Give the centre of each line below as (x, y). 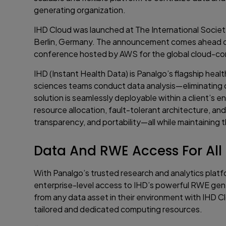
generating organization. (80, 10)
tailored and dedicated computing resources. (118, 209)
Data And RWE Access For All (128, 151)
